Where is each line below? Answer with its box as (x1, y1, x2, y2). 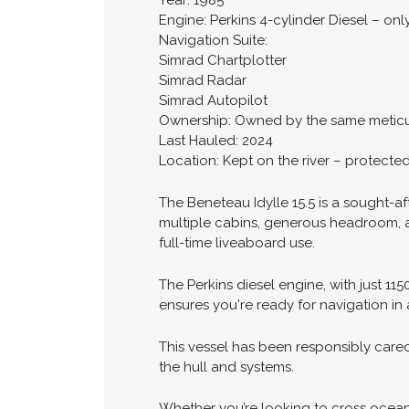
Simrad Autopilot (159, 92, 267, 110)
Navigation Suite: (159, 32, 267, 49)
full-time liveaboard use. (159, 235, 315, 252)
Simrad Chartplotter (159, 52, 287, 69)
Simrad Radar (159, 72, 246, 89)
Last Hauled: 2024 (159, 132, 273, 150)
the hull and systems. (159, 358, 294, 375)
